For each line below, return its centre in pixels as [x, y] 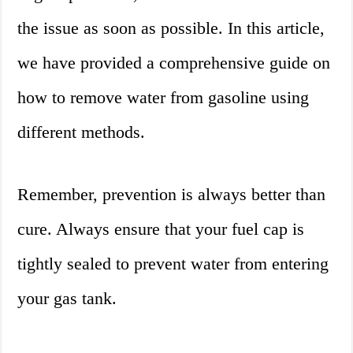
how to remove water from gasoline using [163, 98]
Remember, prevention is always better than [172, 195]
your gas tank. [67, 299]
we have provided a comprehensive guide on [174, 63]
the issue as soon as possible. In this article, [171, 28]
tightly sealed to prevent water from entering [173, 264]
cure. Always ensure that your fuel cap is [161, 229]
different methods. [82, 132]
